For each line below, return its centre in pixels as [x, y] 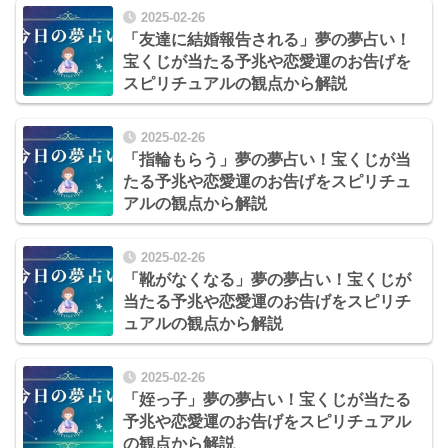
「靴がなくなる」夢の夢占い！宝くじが [267, 279]
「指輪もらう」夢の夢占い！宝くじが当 [267, 159]
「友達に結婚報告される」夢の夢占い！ [267, 39]
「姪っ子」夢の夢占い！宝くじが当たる [267, 400]
